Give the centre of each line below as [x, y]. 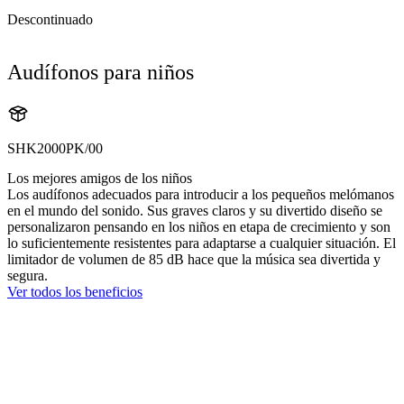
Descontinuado [50, 20]
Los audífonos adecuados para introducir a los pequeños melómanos [201, 194]
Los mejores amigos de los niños [100, 178]
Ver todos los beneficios [75, 291]
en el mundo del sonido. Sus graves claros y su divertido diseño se [195, 210]
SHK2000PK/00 [55, 148]
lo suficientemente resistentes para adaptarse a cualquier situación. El [202, 243]
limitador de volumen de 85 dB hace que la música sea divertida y [194, 259]
